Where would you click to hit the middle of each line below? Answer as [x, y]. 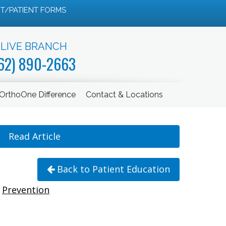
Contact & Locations [124, 95]
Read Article [34, 136]
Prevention [26, 190]
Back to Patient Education [113, 169]
